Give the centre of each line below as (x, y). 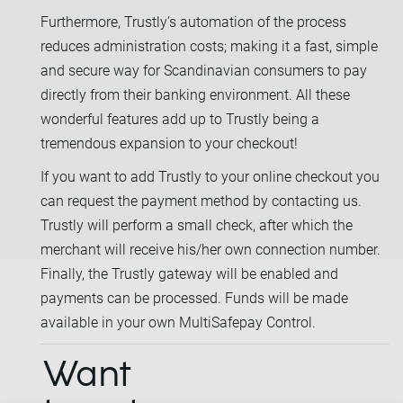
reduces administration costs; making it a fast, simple (209, 46)
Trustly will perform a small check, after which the (197, 225)
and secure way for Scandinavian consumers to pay (204, 70)
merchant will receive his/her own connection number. (210, 249)
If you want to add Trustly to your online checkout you (210, 176)
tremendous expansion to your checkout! (169, 143)
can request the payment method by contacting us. (201, 201)
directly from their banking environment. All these (195, 94)
